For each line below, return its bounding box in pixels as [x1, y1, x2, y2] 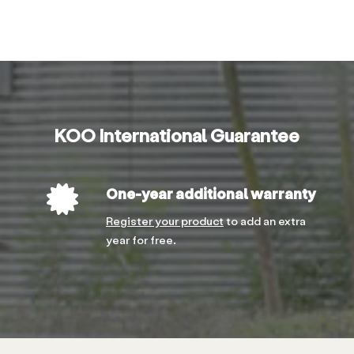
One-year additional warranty [106, 184, 315, 201]
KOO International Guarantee [55, 123, 299, 145]
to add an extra [224, 213, 306, 228]
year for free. [106, 232, 176, 247]
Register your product [106, 213, 224, 228]
